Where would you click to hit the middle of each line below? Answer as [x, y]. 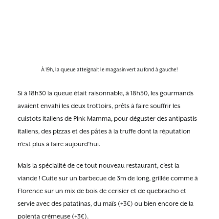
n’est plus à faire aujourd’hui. [59, 144]
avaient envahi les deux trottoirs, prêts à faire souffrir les [99, 106]
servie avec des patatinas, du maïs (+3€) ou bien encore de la [106, 204]
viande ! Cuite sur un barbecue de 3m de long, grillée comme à [108, 178]
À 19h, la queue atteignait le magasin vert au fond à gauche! [109, 69]
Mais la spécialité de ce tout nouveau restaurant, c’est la [99, 165]
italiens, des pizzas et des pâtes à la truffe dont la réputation [104, 131]
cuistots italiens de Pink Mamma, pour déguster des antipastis [107, 119]
